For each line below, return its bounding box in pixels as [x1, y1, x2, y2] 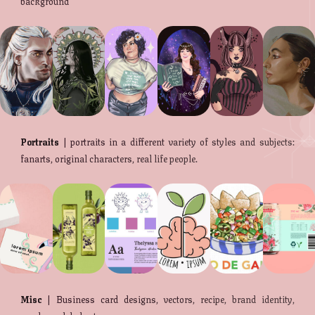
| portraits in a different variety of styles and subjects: [59, 134, 295, 149]
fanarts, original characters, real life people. [20, 151, 198, 166]
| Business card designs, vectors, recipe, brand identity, [41, 292, 295, 307]
